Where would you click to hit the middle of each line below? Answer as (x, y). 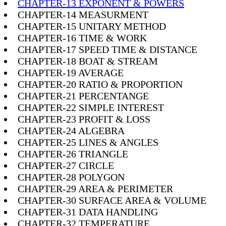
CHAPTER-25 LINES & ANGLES (88, 143)
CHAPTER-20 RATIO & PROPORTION (100, 84)
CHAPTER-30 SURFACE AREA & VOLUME (112, 201)
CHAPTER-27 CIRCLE (66, 166)
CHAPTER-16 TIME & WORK (82, 38)
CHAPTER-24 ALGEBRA (71, 131)
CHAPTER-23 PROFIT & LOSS (84, 119)
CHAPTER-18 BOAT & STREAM (88, 61)
